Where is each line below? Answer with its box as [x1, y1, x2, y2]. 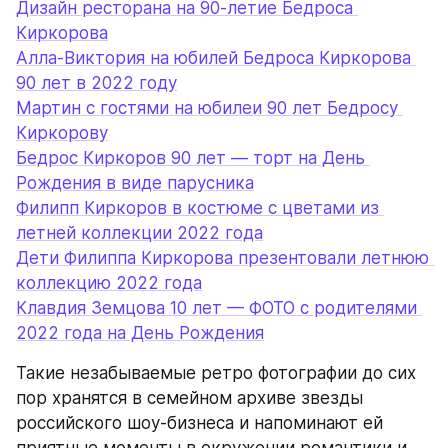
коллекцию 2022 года [16, 273, 202, 293]
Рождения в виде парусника [16, 173, 254, 193]
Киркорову [16, 123, 108, 143]
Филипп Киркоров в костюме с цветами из [16, 198, 379, 218]
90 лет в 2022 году [16, 73, 177, 93]
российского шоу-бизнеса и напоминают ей [16, 413, 383, 433]
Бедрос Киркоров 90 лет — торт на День [16, 148, 365, 168]
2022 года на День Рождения [16, 323, 264, 343]
